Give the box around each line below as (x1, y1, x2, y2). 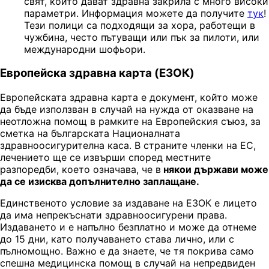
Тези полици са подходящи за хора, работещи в (24, 19, 255, 31)
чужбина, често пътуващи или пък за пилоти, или (24, 31, 259, 43)
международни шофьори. (24, 43, 145, 55)
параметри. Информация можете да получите (24, 7, 247, 19)
